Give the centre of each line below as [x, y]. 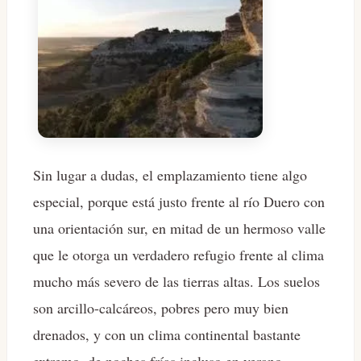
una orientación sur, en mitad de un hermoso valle [179, 228]
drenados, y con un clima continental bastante [167, 334]
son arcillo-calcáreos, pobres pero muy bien [161, 307]
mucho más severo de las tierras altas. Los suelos [176, 281]
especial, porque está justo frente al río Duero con [179, 201]
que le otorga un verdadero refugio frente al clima [178, 254]
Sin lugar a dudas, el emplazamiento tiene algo [170, 174]
